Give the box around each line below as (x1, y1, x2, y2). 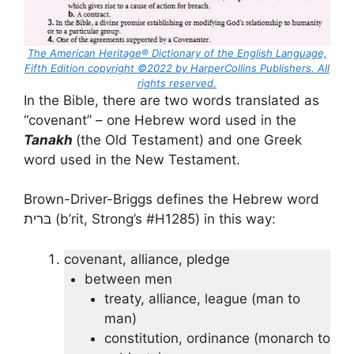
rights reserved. (137, 76, 217, 89)
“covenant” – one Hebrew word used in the (24, 111, 296, 128)
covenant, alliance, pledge (64, 250, 230, 267)
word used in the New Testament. (24, 151, 240, 168)
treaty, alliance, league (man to (104, 290, 300, 307)
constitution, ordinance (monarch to (104, 330, 330, 346)
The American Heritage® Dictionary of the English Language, (27, 46, 327, 59)
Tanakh (24, 131, 76, 148)
